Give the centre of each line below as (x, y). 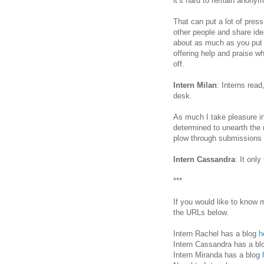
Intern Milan (195, 85)
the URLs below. (201, 212)
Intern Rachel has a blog (216, 233)
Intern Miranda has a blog (218, 255)
